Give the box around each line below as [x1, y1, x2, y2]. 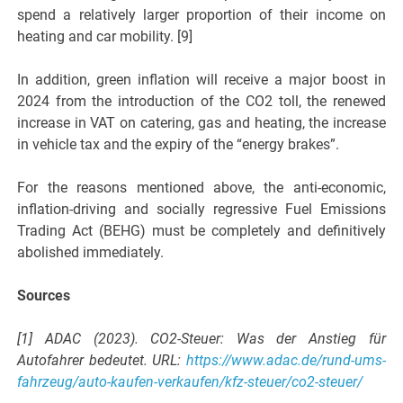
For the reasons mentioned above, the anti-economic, [17, 179, 386, 197]
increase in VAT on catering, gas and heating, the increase [17, 114, 386, 132]
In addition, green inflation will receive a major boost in [17, 71, 386, 89]
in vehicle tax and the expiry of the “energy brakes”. [17, 136, 340, 154]
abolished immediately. [17, 244, 165, 262]
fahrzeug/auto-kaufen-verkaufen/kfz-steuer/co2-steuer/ [17, 373, 363, 391]
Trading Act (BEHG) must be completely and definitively [17, 222, 386, 240]
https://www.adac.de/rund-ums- [185, 352, 386, 370]
